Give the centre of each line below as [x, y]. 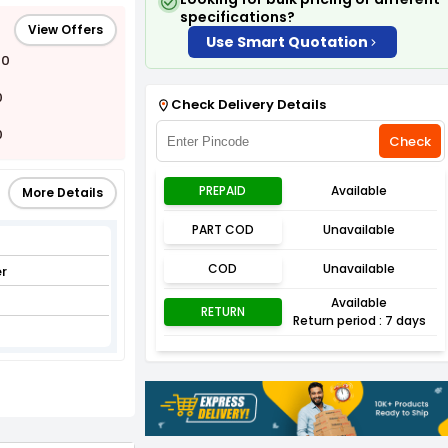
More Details [62, 192]
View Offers [65, 29]
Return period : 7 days [359, 320]
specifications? [237, 17]
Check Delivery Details [248, 104]
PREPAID [223, 190]
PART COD [222, 229]
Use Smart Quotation [287, 42]
